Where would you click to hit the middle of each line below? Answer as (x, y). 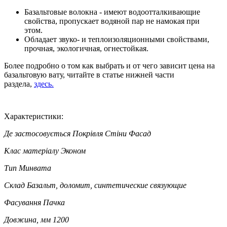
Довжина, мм (27, 219)
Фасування (23, 202)
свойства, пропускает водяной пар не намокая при (112, 21)
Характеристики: (34, 116)
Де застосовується (37, 133)
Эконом (73, 150)
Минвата (35, 168)
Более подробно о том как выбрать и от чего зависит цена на (109, 65)
